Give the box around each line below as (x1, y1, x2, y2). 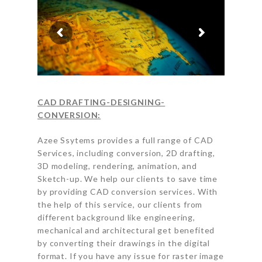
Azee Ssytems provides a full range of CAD (37, 135, 213, 145)
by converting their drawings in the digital (37, 238, 211, 248)
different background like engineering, (37, 212, 195, 222)
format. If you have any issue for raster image (37, 251, 224, 261)
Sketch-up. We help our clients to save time (37, 174, 218, 184)
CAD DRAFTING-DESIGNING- (37, 97, 166, 107)
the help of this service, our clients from (37, 199, 203, 209)
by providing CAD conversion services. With (37, 187, 218, 196)
